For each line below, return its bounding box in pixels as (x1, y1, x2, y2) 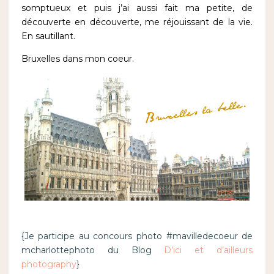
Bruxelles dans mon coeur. (21, 53, 134, 65)
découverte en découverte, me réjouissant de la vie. (21, 17, 253, 28)
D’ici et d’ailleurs (164, 244, 253, 256)
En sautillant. (21, 31, 75, 42)
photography (21, 258, 76, 270)
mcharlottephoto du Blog (21, 244, 165, 256)
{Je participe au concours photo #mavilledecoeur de (21, 230, 253, 242)
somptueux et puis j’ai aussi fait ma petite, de (21, 2, 253, 14)
